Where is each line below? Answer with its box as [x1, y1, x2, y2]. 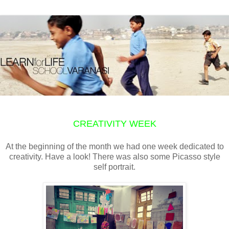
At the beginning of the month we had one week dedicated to [5, 142, 224, 151]
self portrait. [94, 162, 135, 171]
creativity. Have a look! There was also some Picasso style [9, 152, 220, 161]
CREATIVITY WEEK [73, 118, 156, 129]
